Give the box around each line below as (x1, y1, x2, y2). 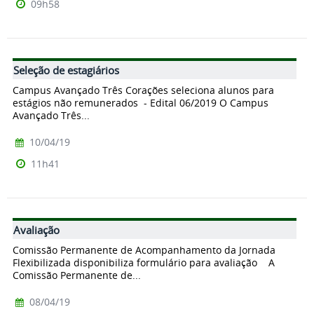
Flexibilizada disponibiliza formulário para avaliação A (13, 255, 275, 269)
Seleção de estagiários (13, 63, 119, 78)
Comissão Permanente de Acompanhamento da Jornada (13, 243, 275, 257)
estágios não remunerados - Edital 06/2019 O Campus (13, 96, 268, 110)
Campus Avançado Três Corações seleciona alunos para (13, 83, 274, 97)
